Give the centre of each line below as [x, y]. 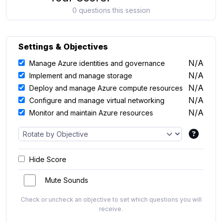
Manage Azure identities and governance [97, 63]
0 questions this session [111, 10]
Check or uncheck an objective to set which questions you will [111, 199]
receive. [111, 209]
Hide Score [48, 159]
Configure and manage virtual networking [97, 100]
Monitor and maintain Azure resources [91, 113]
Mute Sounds [67, 180]
